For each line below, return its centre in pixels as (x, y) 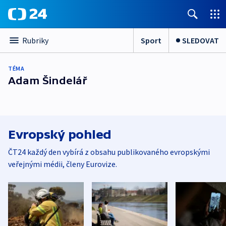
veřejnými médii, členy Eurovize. (63, 164)
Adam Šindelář (48, 80)
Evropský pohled (60, 134)
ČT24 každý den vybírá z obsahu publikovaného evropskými (109, 152)
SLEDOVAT (201, 40)
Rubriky (35, 40)
